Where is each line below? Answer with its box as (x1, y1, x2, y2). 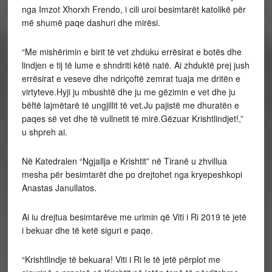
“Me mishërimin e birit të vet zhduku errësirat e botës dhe (21, 46, 242, 58)
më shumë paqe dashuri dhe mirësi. (21, 16, 160, 29)
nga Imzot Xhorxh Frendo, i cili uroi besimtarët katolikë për (21, 3, 246, 15)
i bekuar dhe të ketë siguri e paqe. (21, 224, 153, 236)
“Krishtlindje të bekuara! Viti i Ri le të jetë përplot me (21, 253, 220, 265)
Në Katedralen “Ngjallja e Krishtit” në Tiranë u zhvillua (21, 155, 227, 167)
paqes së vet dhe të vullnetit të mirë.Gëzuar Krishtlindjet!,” (21, 112, 243, 124)
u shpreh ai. (21, 126, 67, 138)
